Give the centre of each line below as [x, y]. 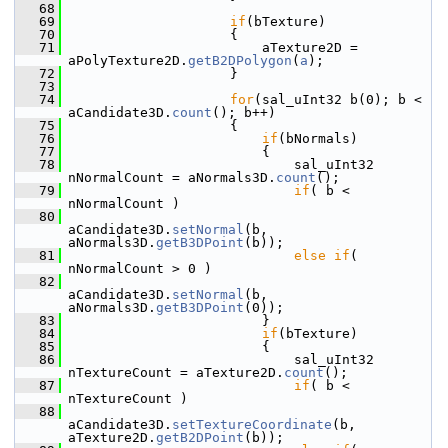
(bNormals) [318, 138]
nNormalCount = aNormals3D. [172, 177]
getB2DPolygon [240, 60]
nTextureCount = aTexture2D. [176, 372]
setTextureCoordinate [252, 424]
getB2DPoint [200, 437]
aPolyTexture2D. [128, 60]
